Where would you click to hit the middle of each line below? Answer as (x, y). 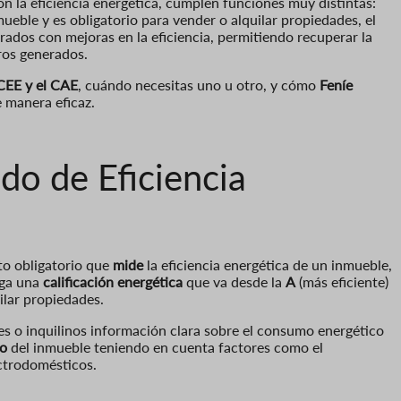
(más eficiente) (342, 281)
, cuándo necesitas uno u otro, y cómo (199, 84)
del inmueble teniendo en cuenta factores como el (165, 346)
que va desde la (234, 281)
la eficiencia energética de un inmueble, (268, 264)
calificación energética (113, 281)
